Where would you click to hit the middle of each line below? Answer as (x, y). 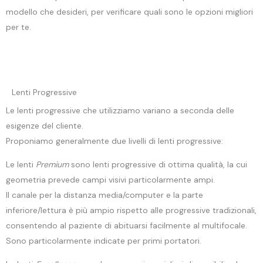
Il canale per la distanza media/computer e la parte (104, 195)
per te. (18, 27)
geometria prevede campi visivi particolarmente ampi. (110, 179)
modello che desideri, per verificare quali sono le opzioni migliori (129, 11)
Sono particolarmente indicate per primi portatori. (104, 240)
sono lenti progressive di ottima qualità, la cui (158, 164)
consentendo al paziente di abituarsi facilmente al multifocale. (127, 225)
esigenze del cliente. (45, 125)
